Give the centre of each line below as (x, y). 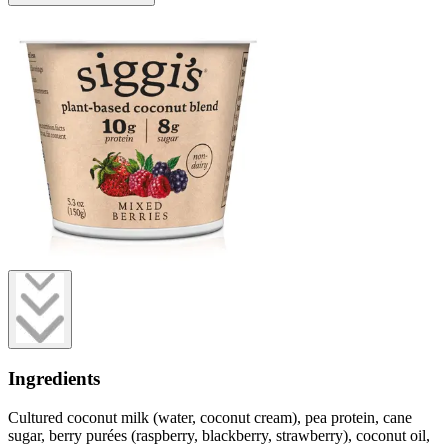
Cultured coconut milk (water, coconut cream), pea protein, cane (210, 417)
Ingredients (54, 379)
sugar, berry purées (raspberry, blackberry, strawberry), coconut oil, (219, 435)
